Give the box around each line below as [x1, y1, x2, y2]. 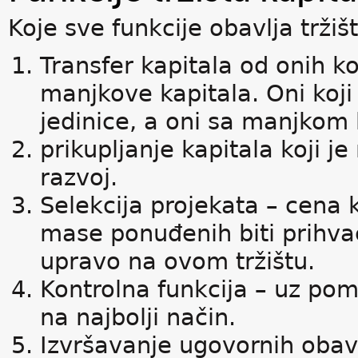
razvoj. [40, 164, 117, 191]
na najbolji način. [40, 304, 236, 331]
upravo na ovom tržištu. [40, 248, 315, 275]
